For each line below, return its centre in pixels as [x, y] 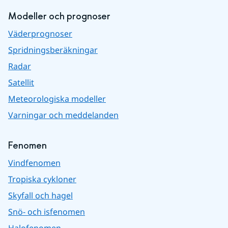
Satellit [21, 82]
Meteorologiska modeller [57, 99]
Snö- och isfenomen [47, 212]
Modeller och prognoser [59, 17]
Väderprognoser [40, 34]
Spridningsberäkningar [53, 50]
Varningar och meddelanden [63, 115]
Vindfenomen [34, 163]
